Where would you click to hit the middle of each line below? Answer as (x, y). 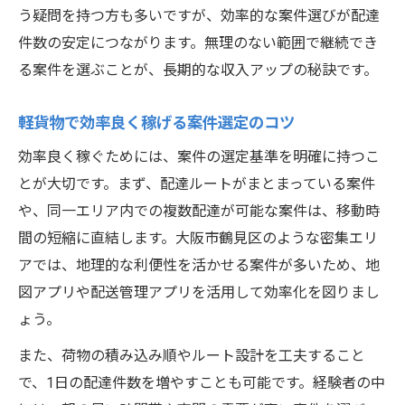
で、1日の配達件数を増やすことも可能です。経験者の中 (202, 383)
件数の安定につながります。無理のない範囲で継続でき (198, 43)
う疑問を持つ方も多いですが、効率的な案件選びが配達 (199, 16)
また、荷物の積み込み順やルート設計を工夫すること (192, 356)
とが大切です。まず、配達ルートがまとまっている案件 (197, 184)
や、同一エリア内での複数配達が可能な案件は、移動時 (199, 212)
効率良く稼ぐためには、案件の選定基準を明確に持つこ (199, 157)
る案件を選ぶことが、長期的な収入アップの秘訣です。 (198, 71)
